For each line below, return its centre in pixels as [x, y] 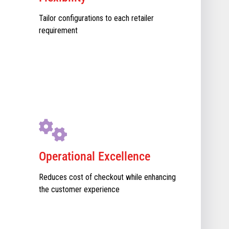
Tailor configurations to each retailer [96, 18]
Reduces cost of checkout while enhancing [107, 177]
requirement [58, 30]
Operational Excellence [95, 156]
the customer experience [79, 189]
